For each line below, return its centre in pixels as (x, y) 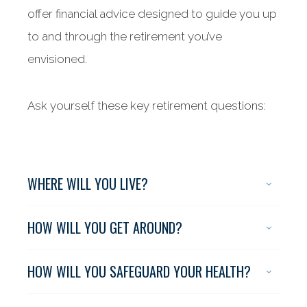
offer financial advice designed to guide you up (152, 14)
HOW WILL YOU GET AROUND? (105, 228)
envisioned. (57, 59)
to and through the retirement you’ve (125, 36)
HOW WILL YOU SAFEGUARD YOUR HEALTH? (139, 271)
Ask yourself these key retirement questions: (147, 106)
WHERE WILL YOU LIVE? (88, 184)
